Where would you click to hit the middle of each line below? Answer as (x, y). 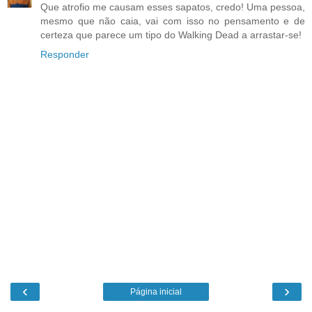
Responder (65, 55)
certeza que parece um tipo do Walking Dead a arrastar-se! (171, 35)
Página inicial (156, 291)
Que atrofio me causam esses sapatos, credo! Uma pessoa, (173, 7)
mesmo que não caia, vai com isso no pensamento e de (173, 21)
